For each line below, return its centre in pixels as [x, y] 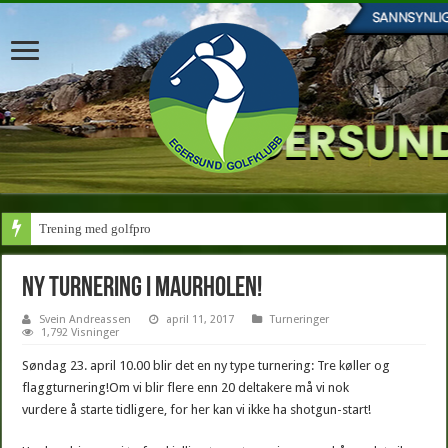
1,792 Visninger [80, 332]
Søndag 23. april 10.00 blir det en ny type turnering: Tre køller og [206, 365]
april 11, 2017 [200, 319]
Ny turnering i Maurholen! [142, 289]
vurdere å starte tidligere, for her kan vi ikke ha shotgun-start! [197, 409]
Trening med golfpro [95, 228]
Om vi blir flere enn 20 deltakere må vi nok [229, 387]
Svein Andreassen [85, 319]
